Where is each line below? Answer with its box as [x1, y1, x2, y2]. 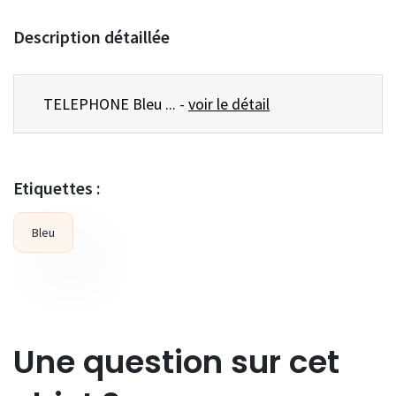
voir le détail [188, 94, 270, 115]
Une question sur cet [13, 339, 339, 385]
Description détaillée [13, 26, 170, 49]
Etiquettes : [13, 177, 101, 200]
